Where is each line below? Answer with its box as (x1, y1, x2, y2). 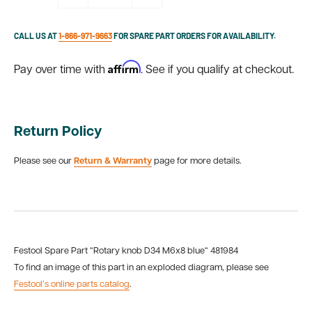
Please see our (14, 157, 74, 166)
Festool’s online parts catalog (14, 279, 130, 289)
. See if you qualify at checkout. (141, 65, 294, 76)
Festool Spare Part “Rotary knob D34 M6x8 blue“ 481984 (14, 246, 238, 256)
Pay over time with (14, 65, 108, 76)
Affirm (108, 60, 141, 74)
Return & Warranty (74, 157, 152, 166)
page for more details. (152, 157, 242, 166)
